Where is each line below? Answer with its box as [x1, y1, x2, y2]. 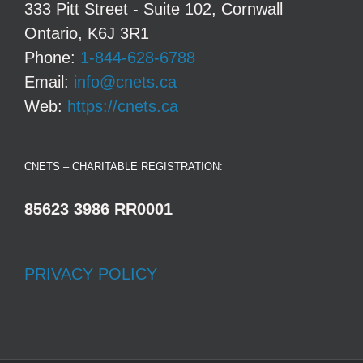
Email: [24, 72, 74, 91]
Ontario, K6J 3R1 [24, 23, 149, 42]
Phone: [24, 48, 80, 66]
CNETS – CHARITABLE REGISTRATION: [24, 160, 223, 173]
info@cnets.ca [74, 72, 177, 91]
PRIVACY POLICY [24, 264, 157, 283]
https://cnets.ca [67, 96, 178, 115]
